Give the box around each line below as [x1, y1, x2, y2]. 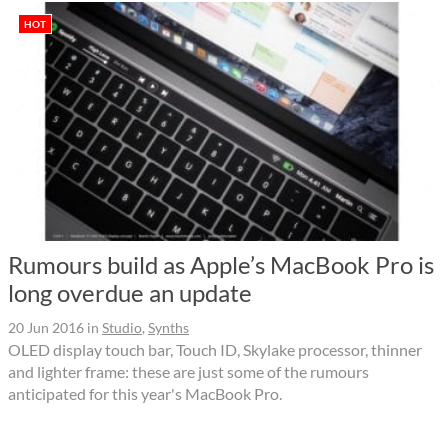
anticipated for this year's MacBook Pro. [8, 383, 282, 403]
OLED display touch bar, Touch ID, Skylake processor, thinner [8, 339, 422, 359]
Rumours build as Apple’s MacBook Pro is [8, 249, 434, 279]
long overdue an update [8, 277, 252, 307]
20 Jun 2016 [8, 318, 84, 336]
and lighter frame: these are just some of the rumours [8, 361, 369, 381]
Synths [148, 318, 189, 336]
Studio [102, 318, 142, 336]
